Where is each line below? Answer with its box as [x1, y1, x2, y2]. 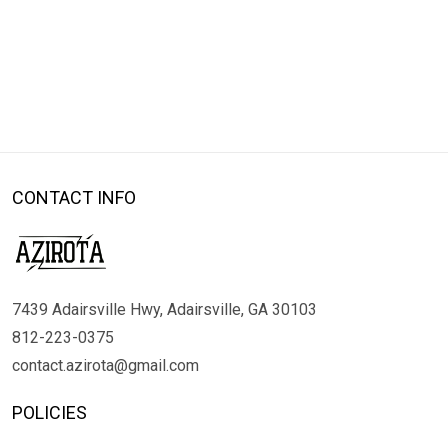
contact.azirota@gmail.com [12, 356, 199, 375]
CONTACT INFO [12, 187, 136, 208]
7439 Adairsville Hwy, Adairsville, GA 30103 [12, 300, 317, 319]
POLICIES [12, 402, 87, 423]
